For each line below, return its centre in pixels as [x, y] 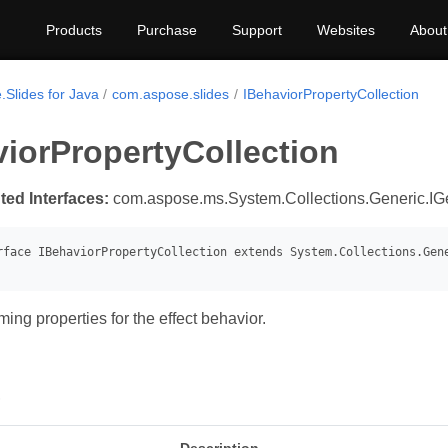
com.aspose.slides [171, 94]
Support [257, 30]
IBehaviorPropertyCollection [330, 94]
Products [74, 30]
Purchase [167, 30]
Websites [346, 30]
